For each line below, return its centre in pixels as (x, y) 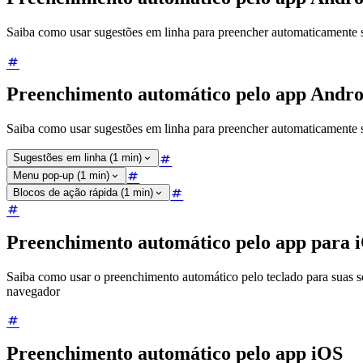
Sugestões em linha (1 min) (77, 158)
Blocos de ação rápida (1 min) (83, 192)
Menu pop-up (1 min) (61, 175)
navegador (33, 291)
